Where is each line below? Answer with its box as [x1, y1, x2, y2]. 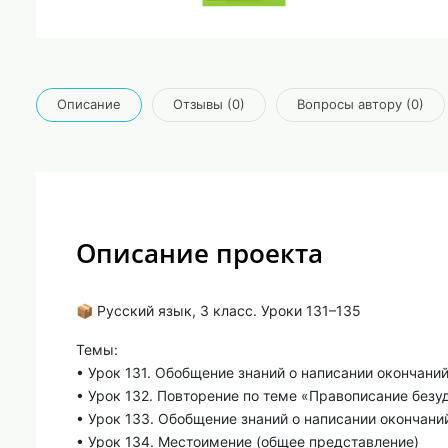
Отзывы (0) [173, 96, 245, 113]
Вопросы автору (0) [297, 96, 424, 113]
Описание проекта [76, 234, 323, 271]
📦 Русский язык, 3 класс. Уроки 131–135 [76, 301, 361, 319]
